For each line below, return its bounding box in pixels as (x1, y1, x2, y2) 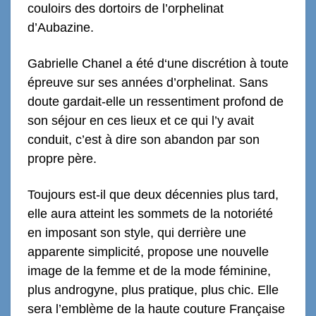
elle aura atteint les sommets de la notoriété (28, 206, 273, 221)
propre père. (28, 151, 97, 166)
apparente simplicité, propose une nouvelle (28, 244, 269, 259)
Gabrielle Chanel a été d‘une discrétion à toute (28, 56, 288, 71)
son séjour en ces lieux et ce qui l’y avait (28, 113, 254, 128)
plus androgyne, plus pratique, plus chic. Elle (28, 282, 279, 297)
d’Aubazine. (28, 20, 94, 35)
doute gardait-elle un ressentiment (28, 94, 223, 109)
